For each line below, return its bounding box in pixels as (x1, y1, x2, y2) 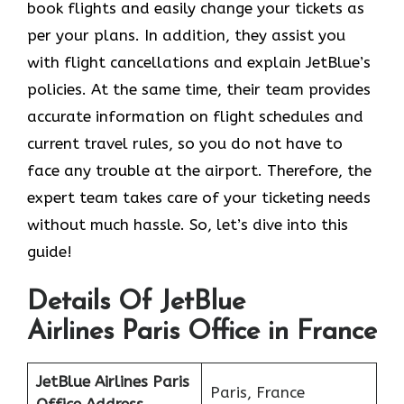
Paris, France (209, 383, 305, 402)
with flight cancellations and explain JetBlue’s (27, 52, 371, 71)
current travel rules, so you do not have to (27, 133, 343, 152)
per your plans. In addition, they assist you (27, 25, 345, 44)
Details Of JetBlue (27, 289, 245, 317)
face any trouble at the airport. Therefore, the (27, 161, 372, 179)
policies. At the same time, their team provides (27, 79, 371, 98)
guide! (27, 242, 72, 261)
